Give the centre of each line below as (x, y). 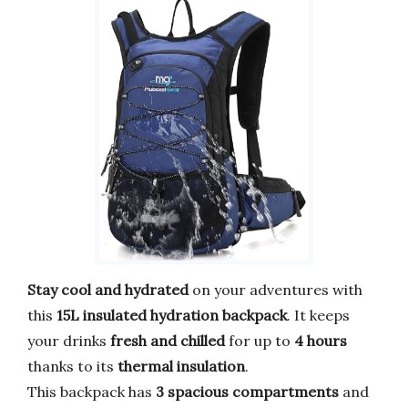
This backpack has (92, 392)
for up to (260, 341)
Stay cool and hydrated (108, 290)
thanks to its (72, 367)
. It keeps (318, 316)
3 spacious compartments (247, 392)
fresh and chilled (168, 341)
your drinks (69, 341)
